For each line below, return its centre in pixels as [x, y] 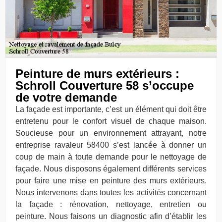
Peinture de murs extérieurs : [97, 73]
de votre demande [66, 97]
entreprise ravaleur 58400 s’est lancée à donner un [111, 145]
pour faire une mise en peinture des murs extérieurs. [111, 180]
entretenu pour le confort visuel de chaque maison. [111, 121]
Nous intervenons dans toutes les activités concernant [111, 192]
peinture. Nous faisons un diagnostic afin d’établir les [111, 216]
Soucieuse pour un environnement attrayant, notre [111, 133]
